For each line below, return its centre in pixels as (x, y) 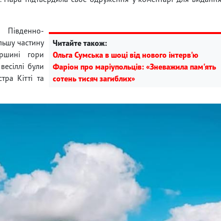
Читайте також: (80, 43)
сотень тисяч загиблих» (94, 78)
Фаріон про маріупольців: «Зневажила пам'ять (134, 66)
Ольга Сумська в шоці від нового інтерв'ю (126, 55)
